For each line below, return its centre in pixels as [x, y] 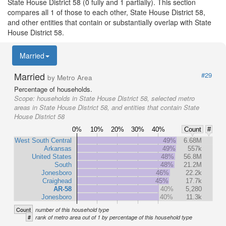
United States [52, 156]
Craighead [57, 181]
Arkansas [58, 148]
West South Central [43, 140]
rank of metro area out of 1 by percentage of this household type [114, 217]
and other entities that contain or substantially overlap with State [109, 22]
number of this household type [72, 209]
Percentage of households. [53, 89]
